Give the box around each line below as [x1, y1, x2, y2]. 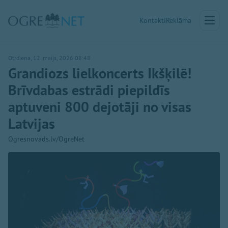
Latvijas [8, 114, 55, 133]
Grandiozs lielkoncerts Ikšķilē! [8, 64, 191, 82]
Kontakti [139, 16, 166, 25]
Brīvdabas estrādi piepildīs [8, 80, 170, 99]
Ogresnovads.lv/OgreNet [8, 134, 84, 144]
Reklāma [166, 16, 191, 25]
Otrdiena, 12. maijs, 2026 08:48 [8, 54, 91, 62]
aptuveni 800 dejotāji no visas [8, 97, 191, 116]
